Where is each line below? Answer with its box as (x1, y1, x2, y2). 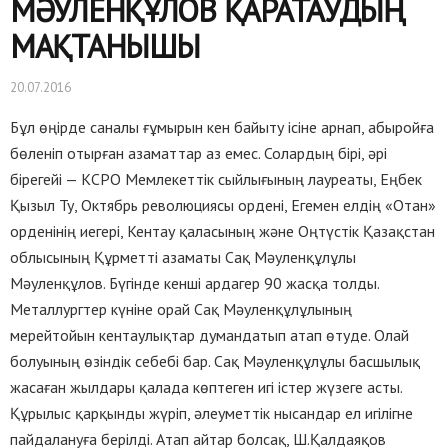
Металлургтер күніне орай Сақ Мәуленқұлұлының (10, 299, 352, 320)
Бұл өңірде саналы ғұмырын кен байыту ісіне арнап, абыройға (10, 117, 434, 138)
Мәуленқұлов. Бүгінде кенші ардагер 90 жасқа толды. (10, 273, 379, 294)
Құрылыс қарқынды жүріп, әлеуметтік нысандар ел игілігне (10, 403, 413, 424)
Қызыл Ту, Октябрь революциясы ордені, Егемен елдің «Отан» (10, 195, 436, 216)
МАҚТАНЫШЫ (10, 25, 200, 68)
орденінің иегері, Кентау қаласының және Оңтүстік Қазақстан (10, 221, 435, 242)
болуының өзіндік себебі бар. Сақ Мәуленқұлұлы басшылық (10, 351, 420, 372)
